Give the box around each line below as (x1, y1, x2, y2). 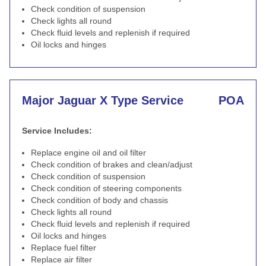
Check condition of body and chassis (31, 195, 168, 205)
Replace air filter (31, 255, 92, 264)
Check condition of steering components (31, 183, 182, 193)
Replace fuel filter (31, 243, 96, 252)
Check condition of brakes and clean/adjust (31, 160, 192, 169)
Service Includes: (22, 126, 92, 135)
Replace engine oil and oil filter (31, 148, 146, 157)
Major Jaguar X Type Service (22, 94, 183, 107)
